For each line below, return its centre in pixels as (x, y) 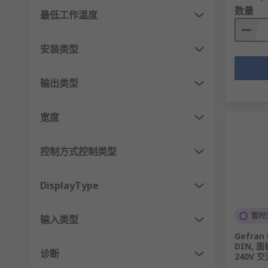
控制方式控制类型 (78, 152)
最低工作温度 (69, 15)
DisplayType (69, 186)
